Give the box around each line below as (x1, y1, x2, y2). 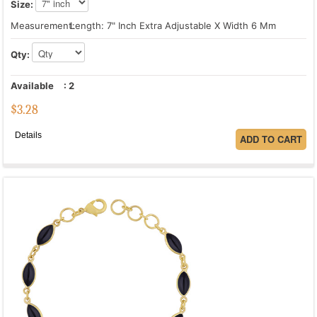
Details (15, 129, 42, 140)
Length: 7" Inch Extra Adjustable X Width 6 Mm (67, 20, 276, 32)
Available (11, 80, 54, 92)
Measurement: (11, 20, 75, 32)
